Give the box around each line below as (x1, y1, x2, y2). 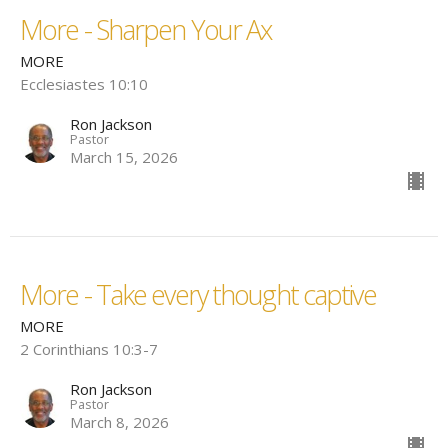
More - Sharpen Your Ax (20, 11, 272, 49)
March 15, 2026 (70, 147, 178, 168)
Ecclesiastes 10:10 (20, 74, 148, 95)
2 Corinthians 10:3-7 (20, 339, 158, 360)
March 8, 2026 (70, 412, 169, 433)
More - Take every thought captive (20, 276, 376, 314)
